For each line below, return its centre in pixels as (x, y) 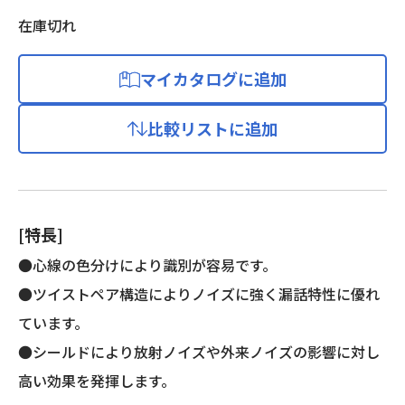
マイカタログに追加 (213, 79)
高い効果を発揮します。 (97, 381)
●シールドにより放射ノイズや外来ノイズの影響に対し (199, 352)
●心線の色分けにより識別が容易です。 (147, 265)
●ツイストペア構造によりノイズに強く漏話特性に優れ (199, 294)
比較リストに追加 (212, 128)
